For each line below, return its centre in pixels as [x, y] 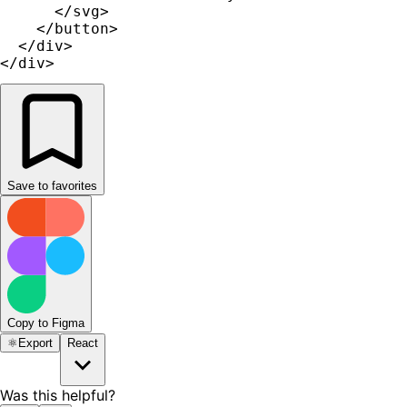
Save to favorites [52, 185]
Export [35, 343]
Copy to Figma [46, 323]
